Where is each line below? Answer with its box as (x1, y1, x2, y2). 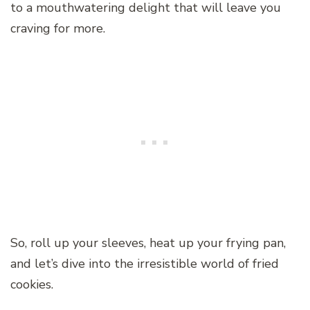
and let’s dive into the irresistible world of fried (10, 255, 279, 272)
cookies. (10, 275, 53, 293)
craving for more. (10, 19, 105, 37)
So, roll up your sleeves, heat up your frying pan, (10, 234, 286, 251)
